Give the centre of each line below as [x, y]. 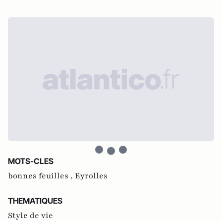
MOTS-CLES [31, 161]
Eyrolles [91, 176]
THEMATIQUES [35, 200]
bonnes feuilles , [41, 176]
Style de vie [30, 215]
